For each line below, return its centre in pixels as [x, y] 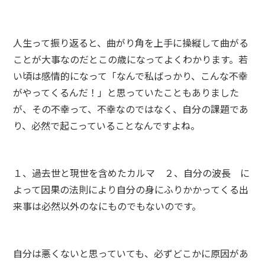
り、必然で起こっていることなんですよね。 [107, 125]
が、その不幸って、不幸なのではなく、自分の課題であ [131, 109]
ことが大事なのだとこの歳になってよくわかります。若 [131, 59]
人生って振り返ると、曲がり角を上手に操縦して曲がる [131, 43]
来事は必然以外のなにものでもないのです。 [107, 206]
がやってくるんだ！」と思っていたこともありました [126, 92]
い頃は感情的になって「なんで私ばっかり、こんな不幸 [131, 76]
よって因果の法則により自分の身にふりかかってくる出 [131, 189]
